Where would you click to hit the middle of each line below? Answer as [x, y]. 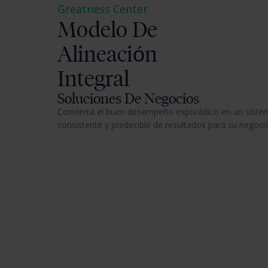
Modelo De [107, 29]
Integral [93, 78]
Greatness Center [103, 9]
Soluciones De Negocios [128, 98]
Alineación [107, 54]
